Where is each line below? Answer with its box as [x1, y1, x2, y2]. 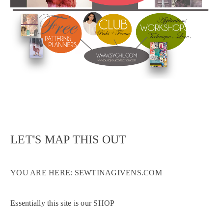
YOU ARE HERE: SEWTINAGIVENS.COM [10, 168, 162, 177]
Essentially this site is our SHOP [10, 199, 115, 208]
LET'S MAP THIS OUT [10, 133, 127, 146]
